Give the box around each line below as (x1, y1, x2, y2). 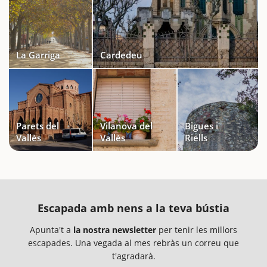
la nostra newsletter (73, 223, 156, 235)
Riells (184, 131, 207, 144)
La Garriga (16, 48, 60, 61)
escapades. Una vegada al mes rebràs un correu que (28, 237, 239, 249)
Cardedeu (100, 48, 143, 61)
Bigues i (184, 119, 218, 132)
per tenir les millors (156, 223, 237, 235)
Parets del (16, 119, 59, 132)
